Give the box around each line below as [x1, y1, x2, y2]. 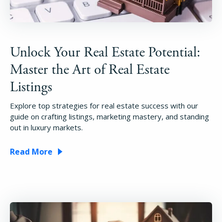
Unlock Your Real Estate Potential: [10, 44, 200, 62]
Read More [10, 146, 53, 158]
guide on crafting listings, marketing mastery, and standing [10, 111, 209, 122]
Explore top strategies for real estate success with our [10, 101, 198, 111]
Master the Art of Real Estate [10, 61, 169, 79]
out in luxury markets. [10, 122, 83, 133]
